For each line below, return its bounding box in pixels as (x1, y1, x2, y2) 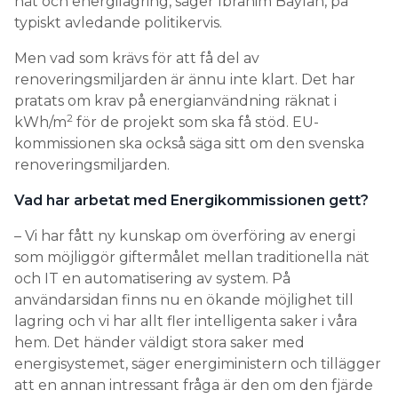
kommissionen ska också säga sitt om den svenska (14, 135, 364, 152)
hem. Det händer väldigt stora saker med (14, 334, 305, 351)
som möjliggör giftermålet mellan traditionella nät (14, 249, 370, 266)
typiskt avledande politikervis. (14, 14, 222, 31)
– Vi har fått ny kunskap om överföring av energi (14, 227, 355, 244)
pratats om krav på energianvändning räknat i (14, 92, 337, 109)
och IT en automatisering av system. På (14, 270, 291, 287)
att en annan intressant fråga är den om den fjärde (14, 377, 373, 394)
